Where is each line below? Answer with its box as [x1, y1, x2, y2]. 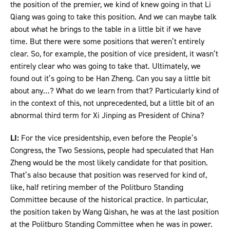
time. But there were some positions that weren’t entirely [10, 36, 204, 47]
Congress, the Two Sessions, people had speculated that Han [10, 145, 214, 156]
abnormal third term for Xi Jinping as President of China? [10, 110, 206, 121]
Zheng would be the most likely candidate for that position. [10, 157, 208, 168]
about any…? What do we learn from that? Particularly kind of [10, 85, 219, 97]
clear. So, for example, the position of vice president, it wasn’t [10, 48, 218, 60]
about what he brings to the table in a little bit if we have [10, 24, 201, 35]
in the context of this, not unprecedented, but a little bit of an [10, 98, 214, 109]
